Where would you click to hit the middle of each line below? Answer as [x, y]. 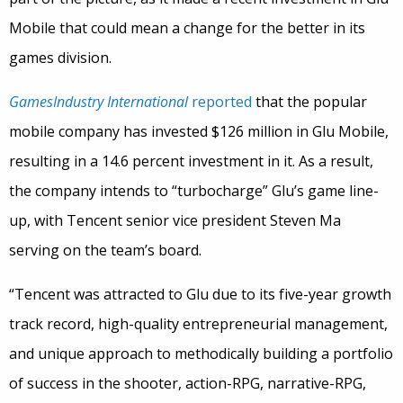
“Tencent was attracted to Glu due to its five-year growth [200, 294]
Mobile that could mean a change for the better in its [187, 28]
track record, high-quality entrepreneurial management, [198, 324]
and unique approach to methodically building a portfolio [201, 354]
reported [220, 102]
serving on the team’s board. [105, 250]
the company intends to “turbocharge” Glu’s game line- [194, 191]
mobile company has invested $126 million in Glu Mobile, [199, 131]
